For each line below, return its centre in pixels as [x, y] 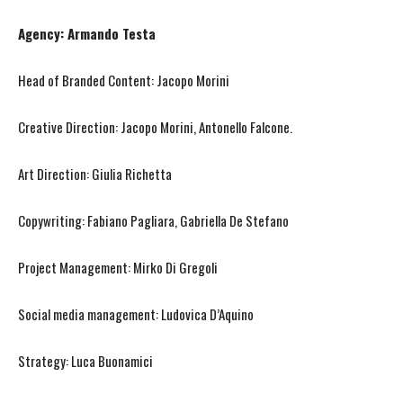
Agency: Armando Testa [87, 34]
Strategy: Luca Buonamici [85, 361]
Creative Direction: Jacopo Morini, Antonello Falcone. [155, 127]
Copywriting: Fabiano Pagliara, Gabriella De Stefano [153, 221]
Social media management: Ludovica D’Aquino [136, 314]
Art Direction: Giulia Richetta [95, 174]
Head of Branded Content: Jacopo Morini [124, 81]
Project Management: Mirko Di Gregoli [118, 268]
